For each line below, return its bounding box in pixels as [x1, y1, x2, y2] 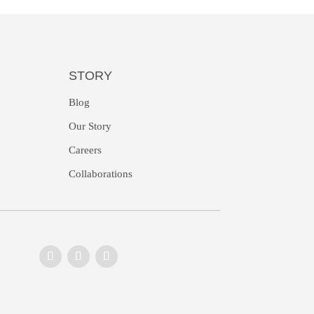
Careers [68, 144, 102, 156]
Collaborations [68, 168, 132, 180]
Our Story [68, 121, 111, 132]
